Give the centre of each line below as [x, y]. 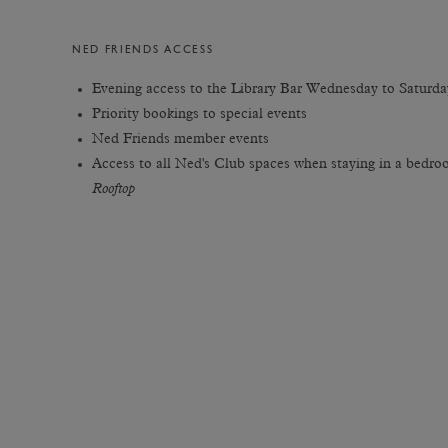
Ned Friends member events [182, 139]
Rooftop [113, 189]
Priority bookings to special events [199, 114]
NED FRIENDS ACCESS [143, 50]
